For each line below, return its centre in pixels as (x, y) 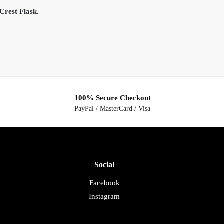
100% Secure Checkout (112, 98)
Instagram (105, 196)
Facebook (104, 183)
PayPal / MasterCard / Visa (113, 109)
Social (105, 165)
